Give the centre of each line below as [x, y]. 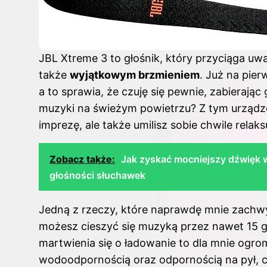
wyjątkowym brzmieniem [135, 74]
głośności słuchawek [97, 175]
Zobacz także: [82, 159]
